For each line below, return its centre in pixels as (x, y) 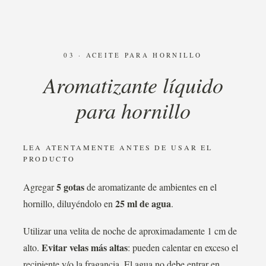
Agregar (40, 187)
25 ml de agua (143, 203)
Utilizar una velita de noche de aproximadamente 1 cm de (130, 231)
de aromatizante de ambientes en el (151, 187)
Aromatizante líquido (133, 85)
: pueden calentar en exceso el (183, 247)
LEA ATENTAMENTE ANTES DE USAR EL (118, 147)
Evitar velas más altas (85, 247)
